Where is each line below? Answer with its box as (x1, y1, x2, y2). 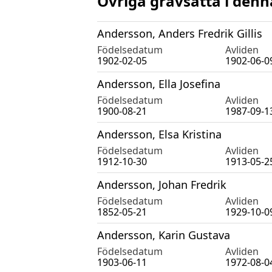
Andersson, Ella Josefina (97, 76, 220, 91)
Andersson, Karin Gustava (97, 227, 230, 242)
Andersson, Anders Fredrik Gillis (97, 25, 262, 41)
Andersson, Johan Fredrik (97, 177, 226, 192)
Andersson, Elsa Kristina (97, 126, 222, 141)
